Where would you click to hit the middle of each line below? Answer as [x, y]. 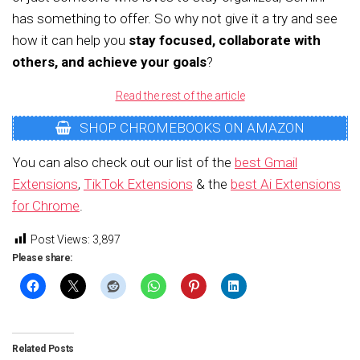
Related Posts [43, 348]
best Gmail [266, 162]
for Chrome [46, 205]
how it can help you [70, 40]
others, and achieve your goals [109, 62]
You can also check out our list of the [123, 162]
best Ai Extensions [286, 184]
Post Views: [60, 239]
